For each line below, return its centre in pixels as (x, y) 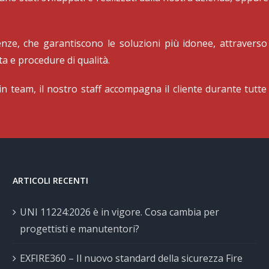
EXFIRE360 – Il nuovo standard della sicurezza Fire (131, 258)
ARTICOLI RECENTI (50, 180)
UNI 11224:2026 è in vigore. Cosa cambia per (119, 212)
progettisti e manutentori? (79, 228)
